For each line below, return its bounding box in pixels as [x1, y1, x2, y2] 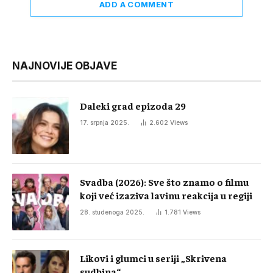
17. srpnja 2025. [80, 118, 129, 126]
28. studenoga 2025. [80, 208, 144, 216]
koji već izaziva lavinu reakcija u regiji [80, 188, 252, 201]
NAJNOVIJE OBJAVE [12, 59, 117, 72]
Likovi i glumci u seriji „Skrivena [80, 251, 227, 264]
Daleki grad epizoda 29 [80, 99, 186, 112]
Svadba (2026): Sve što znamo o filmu [80, 175, 249, 188]
